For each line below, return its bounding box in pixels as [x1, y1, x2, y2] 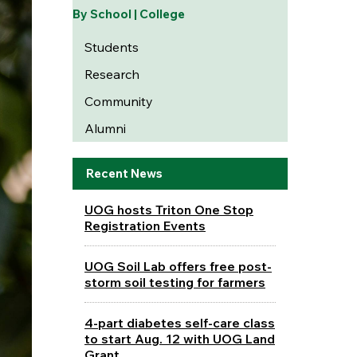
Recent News [85, 166, 163, 181]
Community [84, 93, 153, 109]
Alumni [84, 120, 126, 136]
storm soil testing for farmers [84, 273, 265, 290]
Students [84, 39, 139, 55]
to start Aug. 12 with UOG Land [84, 330, 275, 347]
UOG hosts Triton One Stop [84, 201, 253, 218]
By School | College [72, 6, 185, 22]
